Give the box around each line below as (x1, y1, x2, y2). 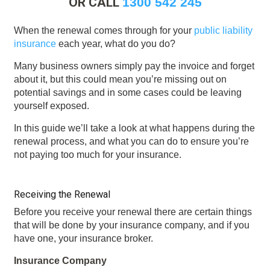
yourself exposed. (13, 100, 89, 111)
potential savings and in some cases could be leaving (13, 87, 242, 98)
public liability (193, 25, 253, 36)
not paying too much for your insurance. (13, 149, 181, 160)
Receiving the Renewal (13, 188, 110, 200)
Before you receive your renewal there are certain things (13, 206, 252, 217)
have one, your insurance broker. (13, 233, 153, 243)
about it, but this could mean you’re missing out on (13, 74, 227, 84)
